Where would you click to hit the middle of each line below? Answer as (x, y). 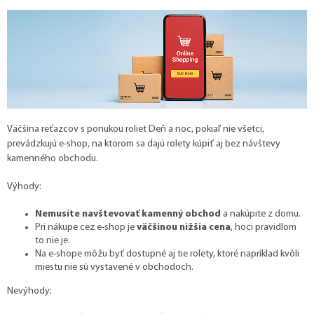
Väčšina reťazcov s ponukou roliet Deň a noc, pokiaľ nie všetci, (136, 130)
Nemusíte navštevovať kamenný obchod (128, 214)
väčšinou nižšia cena (184, 228)
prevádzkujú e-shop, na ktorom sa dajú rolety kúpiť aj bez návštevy (144, 144)
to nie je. (53, 241)
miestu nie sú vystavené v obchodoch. (114, 268)
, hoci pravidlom (264, 228)
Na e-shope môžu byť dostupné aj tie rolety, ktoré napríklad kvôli (167, 254)
